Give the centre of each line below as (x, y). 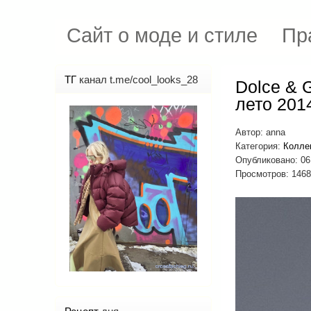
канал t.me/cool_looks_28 (138, 79)
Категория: (259, 146)
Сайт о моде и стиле (162, 35)
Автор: (251, 132)
